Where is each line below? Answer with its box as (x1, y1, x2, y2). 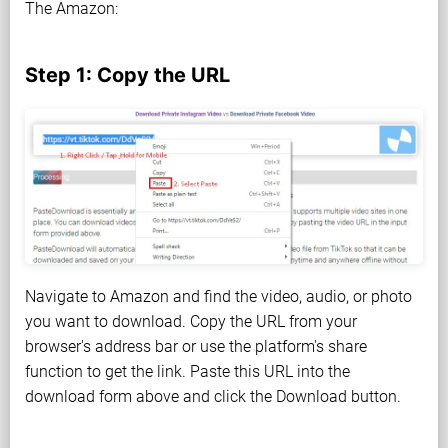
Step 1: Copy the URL (25, 63, 230, 87)
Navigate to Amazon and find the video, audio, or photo (25, 287, 412, 307)
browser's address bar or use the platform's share (25, 337, 367, 357)
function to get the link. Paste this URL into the (25, 362, 350, 382)
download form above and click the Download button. (25, 387, 401, 407)
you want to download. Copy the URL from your (25, 312, 357, 332)
